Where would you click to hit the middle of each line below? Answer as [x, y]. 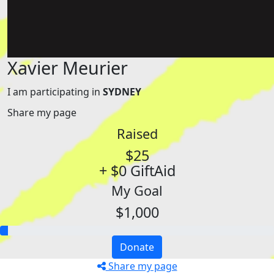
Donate [137, 247]
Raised [137, 134]
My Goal [137, 191]
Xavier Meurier [68, 68]
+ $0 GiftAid [137, 171]
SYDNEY [122, 92]
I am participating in [55, 92]
